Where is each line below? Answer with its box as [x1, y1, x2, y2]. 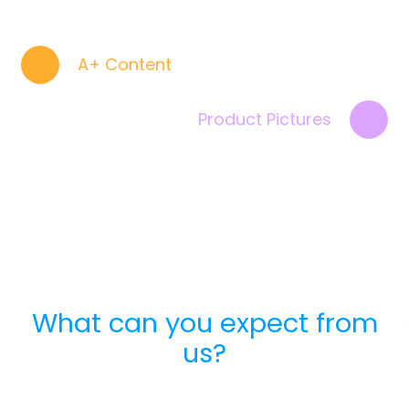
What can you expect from [31, 305, 378, 342]
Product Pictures [198, 108, 331, 131]
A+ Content [78, 53, 172, 77]
